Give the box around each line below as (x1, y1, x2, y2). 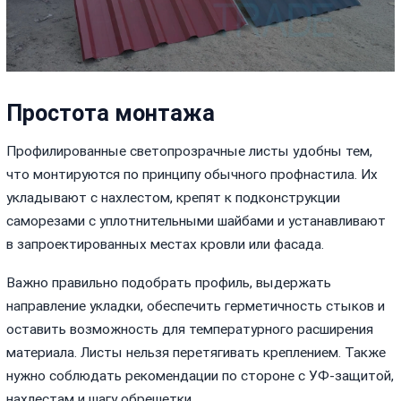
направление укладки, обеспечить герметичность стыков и (6, 297, 386, 314)
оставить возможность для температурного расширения (6, 320, 374, 337)
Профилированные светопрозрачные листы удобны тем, (6, 142, 373, 159)
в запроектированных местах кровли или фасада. (6, 235, 325, 252)
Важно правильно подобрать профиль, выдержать (6, 274, 332, 291)
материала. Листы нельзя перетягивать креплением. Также (6, 344, 387, 361)
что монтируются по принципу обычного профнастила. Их (6, 166, 379, 183)
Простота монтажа (6, 100, 216, 127)
